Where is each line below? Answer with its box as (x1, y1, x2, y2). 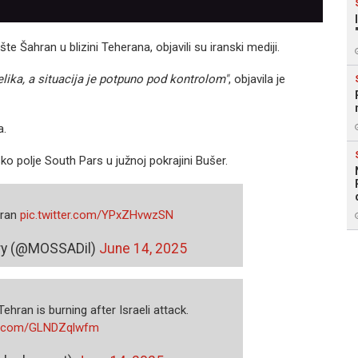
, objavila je (229, 72, 285, 86)
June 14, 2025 (98, 241, 187, 257)
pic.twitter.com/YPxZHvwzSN (19, 208, 173, 222)
